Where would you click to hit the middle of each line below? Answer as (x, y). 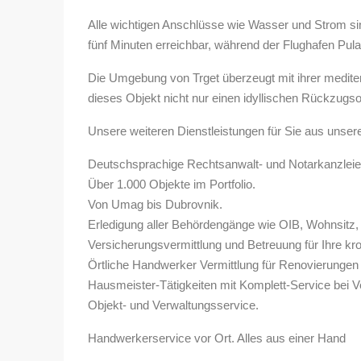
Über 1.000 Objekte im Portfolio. (172, 185)
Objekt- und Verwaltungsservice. (173, 305)
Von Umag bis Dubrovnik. (155, 205)
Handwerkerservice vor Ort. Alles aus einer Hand (217, 338)
